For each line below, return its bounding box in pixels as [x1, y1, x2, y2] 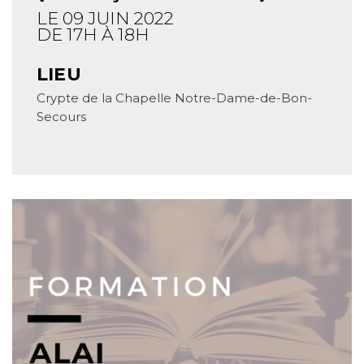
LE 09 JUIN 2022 [37, 8, 174, 28]
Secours [37, 109, 86, 124]
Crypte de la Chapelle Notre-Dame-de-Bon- [37, 90, 312, 106]
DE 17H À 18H [37, 24, 149, 45]
